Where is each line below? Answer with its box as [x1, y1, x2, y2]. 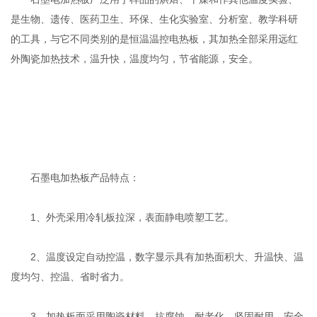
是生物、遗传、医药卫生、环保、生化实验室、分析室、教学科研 [11, 13, 299, 25]
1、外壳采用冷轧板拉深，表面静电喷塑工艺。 [11, 212, 235, 224]
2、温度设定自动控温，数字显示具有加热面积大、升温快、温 [11, 251, 304, 263]
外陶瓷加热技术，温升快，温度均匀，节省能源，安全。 [11, 53, 259, 65]
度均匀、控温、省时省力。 [11, 271, 130, 283]
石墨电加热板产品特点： [11, 172, 140, 184]
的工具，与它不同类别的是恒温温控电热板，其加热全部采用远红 [11, 33, 299, 45]
